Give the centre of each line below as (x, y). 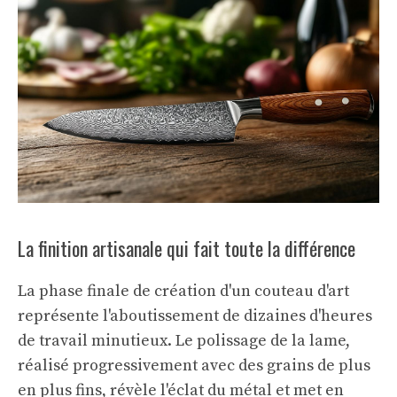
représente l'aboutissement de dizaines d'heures (195, 315)
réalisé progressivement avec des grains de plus (194, 365)
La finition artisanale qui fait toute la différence (187, 248)
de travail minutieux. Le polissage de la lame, (184, 340)
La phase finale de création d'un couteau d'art (183, 291)
